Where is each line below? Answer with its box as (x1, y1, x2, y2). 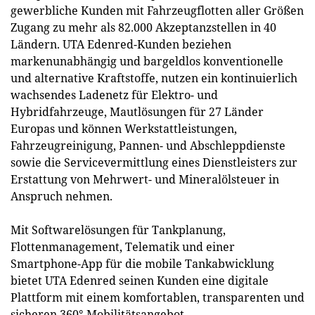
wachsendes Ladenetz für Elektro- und (11, 87, 218, 103)
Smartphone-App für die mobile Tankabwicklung (11, 256, 274, 271)
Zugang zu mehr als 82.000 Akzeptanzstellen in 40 (11, 20, 276, 35)
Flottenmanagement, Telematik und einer (11, 239, 235, 255)
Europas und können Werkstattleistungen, (11, 121, 237, 136)
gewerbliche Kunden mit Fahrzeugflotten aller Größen (11, 3, 304, 18)
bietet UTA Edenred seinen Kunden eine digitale (11, 273, 269, 288)
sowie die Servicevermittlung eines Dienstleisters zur (11, 155, 297, 170)
